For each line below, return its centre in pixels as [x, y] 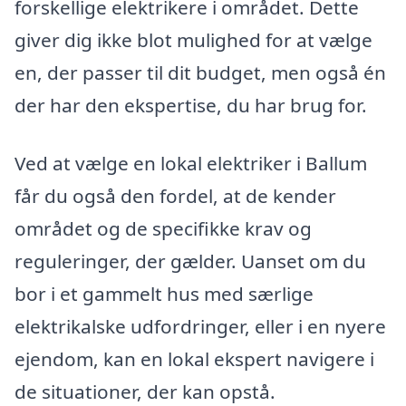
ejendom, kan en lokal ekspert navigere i [194, 358]
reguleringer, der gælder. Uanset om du [190, 261]
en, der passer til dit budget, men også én [200, 72]
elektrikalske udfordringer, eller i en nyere [200, 326]
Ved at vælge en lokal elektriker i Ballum [191, 163]
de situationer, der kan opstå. [145, 391]
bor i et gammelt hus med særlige [164, 293]
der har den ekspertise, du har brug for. [191, 105]
